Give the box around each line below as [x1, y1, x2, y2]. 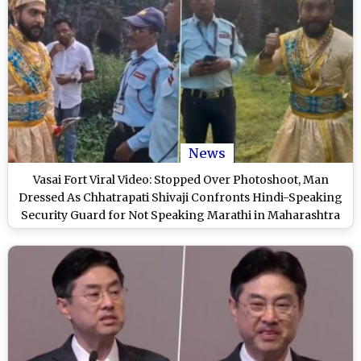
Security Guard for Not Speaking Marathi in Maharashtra [21, 207, 340, 222]
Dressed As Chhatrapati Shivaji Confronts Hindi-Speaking [19, 189, 342, 205]
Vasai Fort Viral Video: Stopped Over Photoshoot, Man [32, 172, 329, 187]
